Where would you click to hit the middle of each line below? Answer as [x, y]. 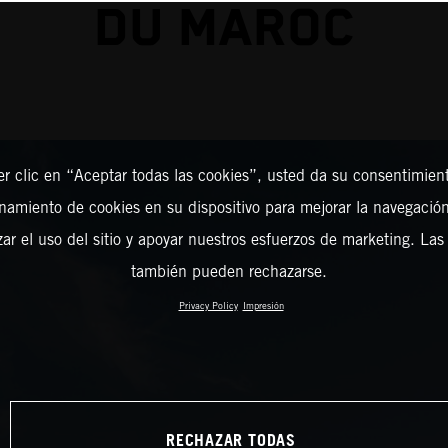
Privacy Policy [208, 305]
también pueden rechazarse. [228, 271]
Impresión [263, 305]
